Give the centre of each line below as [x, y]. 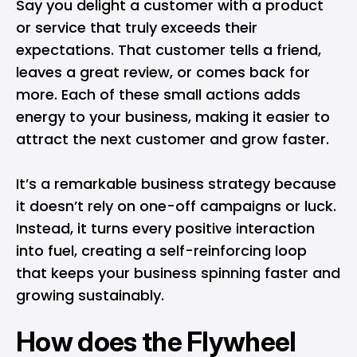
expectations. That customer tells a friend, [169, 49]
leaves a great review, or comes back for [163, 72]
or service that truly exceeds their [137, 27]
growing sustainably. [90, 295]
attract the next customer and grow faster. [173, 139]
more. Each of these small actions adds [158, 94]
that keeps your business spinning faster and [178, 273]
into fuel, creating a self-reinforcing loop [161, 250]
